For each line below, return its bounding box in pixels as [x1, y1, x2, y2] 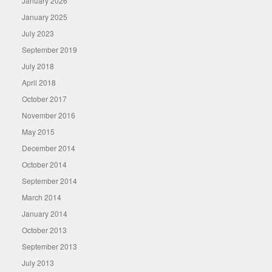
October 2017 [22, 93, 67, 104]
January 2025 [22, 12, 67, 22]
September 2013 [22, 241, 77, 251]
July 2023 [22, 28, 54, 38]
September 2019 [22, 44, 77, 55]
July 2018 [22, 61, 54, 71]
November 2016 [22, 110, 75, 120]
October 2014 [22, 159, 67, 169]
